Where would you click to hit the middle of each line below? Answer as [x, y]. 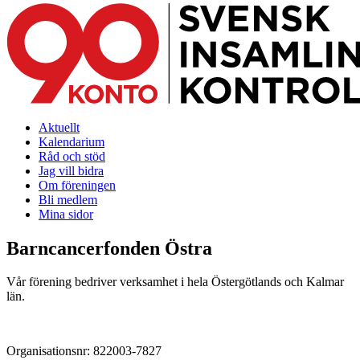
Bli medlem [68, 199]
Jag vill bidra [71, 170]
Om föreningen [77, 185]
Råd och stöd [72, 156]
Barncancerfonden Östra [109, 248]
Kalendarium [72, 141]
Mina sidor [66, 214]
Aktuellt [59, 127]
